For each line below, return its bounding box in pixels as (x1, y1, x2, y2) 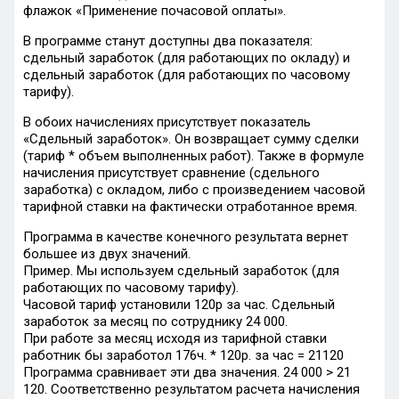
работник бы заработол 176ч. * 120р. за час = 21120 (23, 347, 344, 363)
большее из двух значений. (23, 246, 191, 262)
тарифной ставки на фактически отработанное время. (23, 199, 357, 215)
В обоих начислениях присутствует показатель (23, 114, 311, 130)
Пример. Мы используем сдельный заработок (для (23, 263, 339, 279)
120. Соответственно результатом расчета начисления (23, 381, 360, 397)
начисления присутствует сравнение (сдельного (23, 165, 320, 181)
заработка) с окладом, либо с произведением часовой (23, 182, 365, 198)
